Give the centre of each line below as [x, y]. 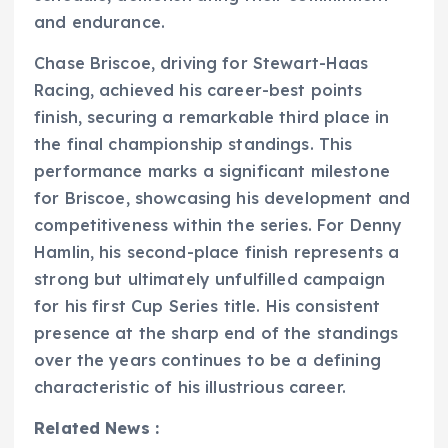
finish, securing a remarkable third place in [212, 117]
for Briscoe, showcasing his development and [222, 198]
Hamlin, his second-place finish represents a [217, 252]
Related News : [97, 428]
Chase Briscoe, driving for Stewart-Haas [201, 63]
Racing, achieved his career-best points [198, 90]
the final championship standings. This [193, 144]
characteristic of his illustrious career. [190, 387]
